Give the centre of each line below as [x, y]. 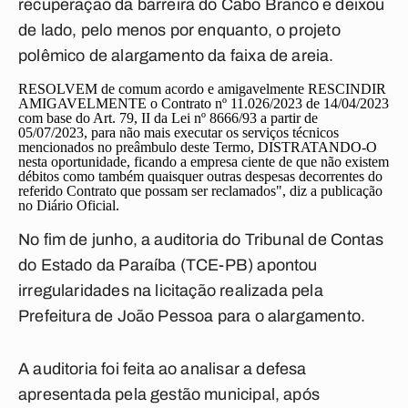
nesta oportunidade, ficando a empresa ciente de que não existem [204, 162]
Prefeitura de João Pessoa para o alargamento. [192, 316]
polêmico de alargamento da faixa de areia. [176, 56]
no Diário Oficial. [69, 205]
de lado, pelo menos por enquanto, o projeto [179, 30]
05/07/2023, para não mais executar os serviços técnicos [178, 133]
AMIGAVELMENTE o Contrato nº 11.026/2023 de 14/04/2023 [204, 103]
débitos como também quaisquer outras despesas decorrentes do [200, 176]
